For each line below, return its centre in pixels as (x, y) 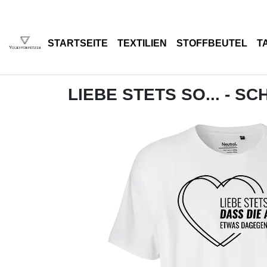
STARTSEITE (78, 43)
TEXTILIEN (142, 43)
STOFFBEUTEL (212, 43)
